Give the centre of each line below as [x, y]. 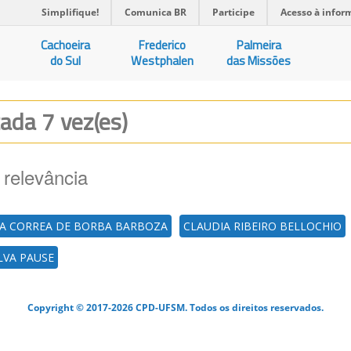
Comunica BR [156, 12]
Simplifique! [70, 12]
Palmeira [259, 45]
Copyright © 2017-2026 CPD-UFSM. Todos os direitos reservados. [175, 307]
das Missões [259, 61]
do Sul [66, 61]
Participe [233, 12]
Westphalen [163, 61]
